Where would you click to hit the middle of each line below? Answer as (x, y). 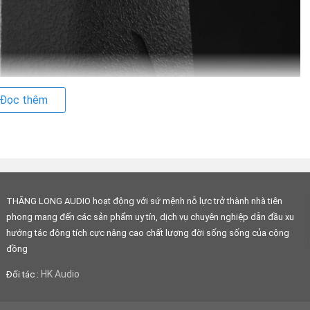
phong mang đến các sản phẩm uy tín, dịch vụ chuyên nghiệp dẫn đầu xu (150, 217)
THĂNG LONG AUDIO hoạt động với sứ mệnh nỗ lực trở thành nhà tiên (144, 201)
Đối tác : (23, 275)
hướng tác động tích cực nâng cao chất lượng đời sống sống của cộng (147, 233)
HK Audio (60, 274)
